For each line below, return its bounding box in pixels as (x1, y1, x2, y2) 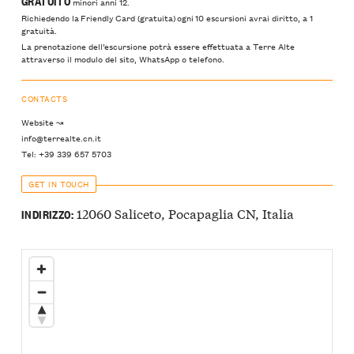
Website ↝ (21, 114, 63, 129)
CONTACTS (21, 92, 68, 106)
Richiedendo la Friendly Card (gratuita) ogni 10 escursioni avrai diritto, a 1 (21, 10, 313, 24)
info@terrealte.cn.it (21, 130, 101, 145)
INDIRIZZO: (21, 205, 73, 222)
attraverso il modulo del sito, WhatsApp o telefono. (21, 51, 224, 66)
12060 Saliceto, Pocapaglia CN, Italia (73, 203, 294, 222)
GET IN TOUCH (28, 177, 89, 191)
